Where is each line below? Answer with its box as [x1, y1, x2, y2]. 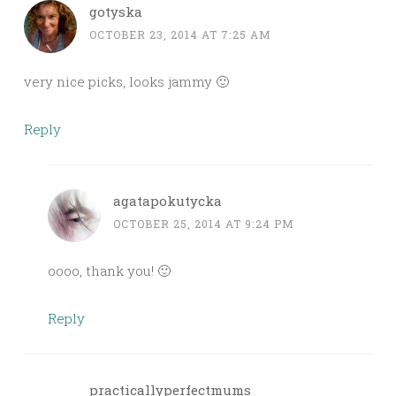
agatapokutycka [113, 192, 222, 210]
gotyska [89, 3, 142, 21]
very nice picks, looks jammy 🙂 [24, 72, 229, 91]
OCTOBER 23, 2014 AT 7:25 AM [89, 27, 271, 42]
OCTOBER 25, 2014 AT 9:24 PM [113, 217, 294, 232]
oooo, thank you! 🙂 [48, 262, 171, 280]
